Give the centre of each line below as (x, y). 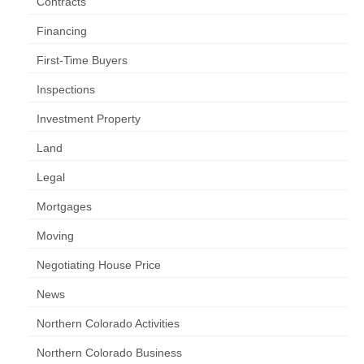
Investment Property (89, 119)
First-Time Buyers (82, 60)
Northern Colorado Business (109, 353)
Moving (55, 236)
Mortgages (64, 206)
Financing (62, 31)
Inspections (66, 89)
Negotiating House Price (99, 265)
